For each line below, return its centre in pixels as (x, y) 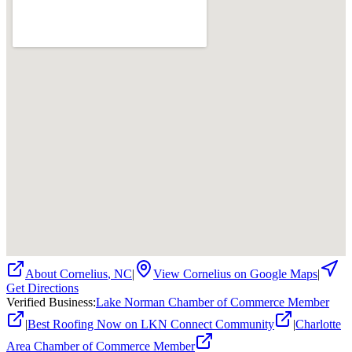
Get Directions (42, 288)
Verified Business (49, 302)
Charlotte (318, 324)
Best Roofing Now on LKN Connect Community (151, 324)
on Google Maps (274, 273)
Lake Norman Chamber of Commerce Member (213, 302)
